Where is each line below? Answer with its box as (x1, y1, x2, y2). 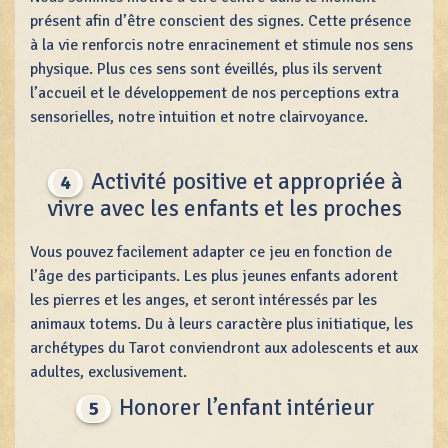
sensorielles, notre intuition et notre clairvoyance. (30, 106, 368, 127)
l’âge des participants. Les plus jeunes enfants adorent (30, 265, 398, 286)
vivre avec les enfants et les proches (46, 193, 402, 223)
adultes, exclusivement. (30, 361, 187, 382)
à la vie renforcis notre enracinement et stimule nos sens (30, 34, 413, 55)
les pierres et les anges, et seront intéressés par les (30, 289, 377, 310)
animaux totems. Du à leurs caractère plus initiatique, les (30, 313, 413, 334)
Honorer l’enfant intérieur (114, 392, 375, 422)
